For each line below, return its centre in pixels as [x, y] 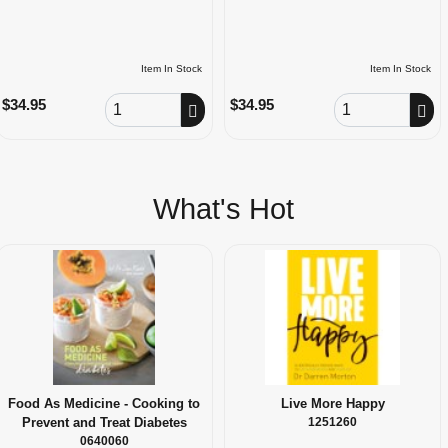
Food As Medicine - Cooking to [104, 403]
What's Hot [224, 208]
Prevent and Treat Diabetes [104, 422]
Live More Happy [332, 403]
